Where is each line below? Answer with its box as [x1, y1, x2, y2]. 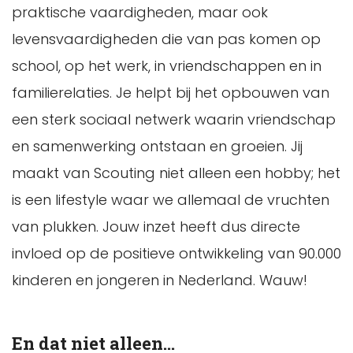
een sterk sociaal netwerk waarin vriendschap [12, 110, 336, 130]
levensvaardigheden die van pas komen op [12, 29, 321, 50]
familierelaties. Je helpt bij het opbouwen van [12, 83, 329, 103]
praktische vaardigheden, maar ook [12, 2, 268, 23]
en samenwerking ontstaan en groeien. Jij [12, 136, 303, 157]
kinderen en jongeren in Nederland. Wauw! [12, 270, 307, 291]
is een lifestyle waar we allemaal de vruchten [12, 190, 329, 210]
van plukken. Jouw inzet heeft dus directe [12, 217, 300, 237]
